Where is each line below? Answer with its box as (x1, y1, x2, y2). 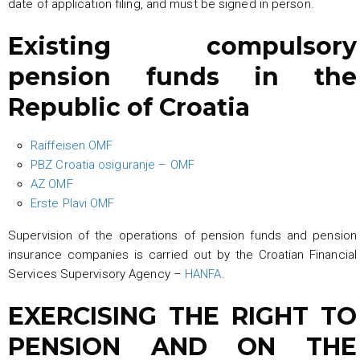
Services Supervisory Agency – (8, 266, 186, 281)
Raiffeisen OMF (31, 137, 113, 153)
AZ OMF (31, 176, 73, 191)
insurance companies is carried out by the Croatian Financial (8, 247, 357, 262)
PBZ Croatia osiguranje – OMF (31, 157, 194, 172)
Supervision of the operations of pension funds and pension (8, 227, 357, 243)
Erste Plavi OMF (31, 195, 115, 211)
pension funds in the (8, 61, 357, 92)
